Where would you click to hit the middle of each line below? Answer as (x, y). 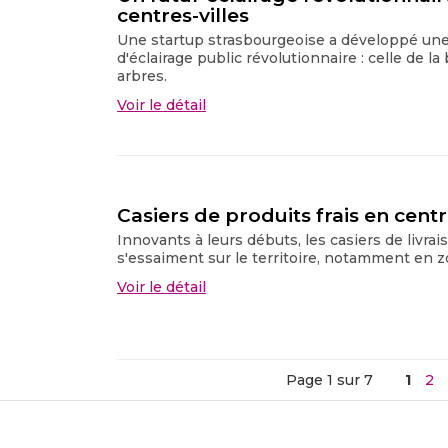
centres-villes (183, 15)
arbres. (142, 75)
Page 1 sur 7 (329, 380)
